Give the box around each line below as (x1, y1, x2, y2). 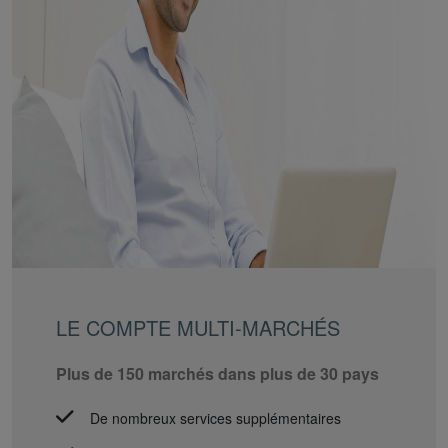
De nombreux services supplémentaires (90, 407, 341, 428)
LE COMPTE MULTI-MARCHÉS (56, 312, 340, 342)
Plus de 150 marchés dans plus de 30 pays (56, 361, 379, 385)
